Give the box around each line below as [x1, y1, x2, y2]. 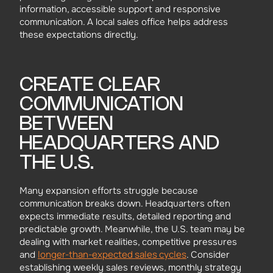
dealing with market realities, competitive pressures [19, 236, 237, 249]
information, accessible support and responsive [19, 3, 221, 15]
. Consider [186, 249, 230, 261]
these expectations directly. [19, 29, 138, 41]
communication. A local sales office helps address [19, 16, 228, 28]
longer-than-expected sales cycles [38, 248, 186, 261]
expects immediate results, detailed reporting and [19, 210, 231, 223]
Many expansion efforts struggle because [19, 185, 198, 197]
